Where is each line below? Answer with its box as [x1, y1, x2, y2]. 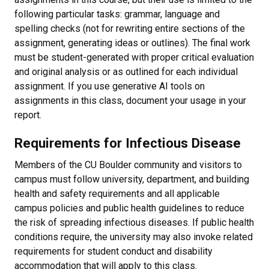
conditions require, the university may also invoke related [14, 231, 253, 243]
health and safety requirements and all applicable [14, 188, 220, 199]
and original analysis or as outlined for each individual [14, 66, 238, 77]
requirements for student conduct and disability [14, 246, 213, 257]
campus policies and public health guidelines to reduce [14, 202, 244, 214]
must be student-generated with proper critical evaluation [14, 52, 254, 63]
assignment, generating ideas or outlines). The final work [14, 37, 250, 49]
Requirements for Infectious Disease [14, 135, 241, 151]
